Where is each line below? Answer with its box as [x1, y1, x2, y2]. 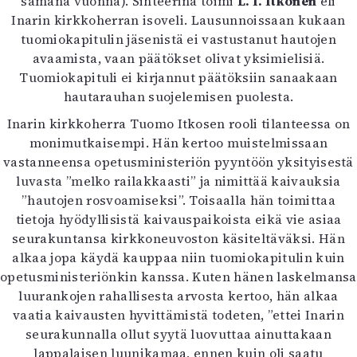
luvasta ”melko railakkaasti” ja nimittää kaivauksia [16, 172, 341, 190]
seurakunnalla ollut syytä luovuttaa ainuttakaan [25, 325, 332, 343]
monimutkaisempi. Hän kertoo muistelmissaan [29, 134, 328, 151]
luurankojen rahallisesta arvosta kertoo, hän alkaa [18, 287, 339, 304]
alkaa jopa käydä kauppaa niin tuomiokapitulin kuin [12, 249, 345, 266]
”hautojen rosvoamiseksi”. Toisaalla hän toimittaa [22, 191, 335, 209]
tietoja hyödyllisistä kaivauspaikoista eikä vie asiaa [15, 210, 342, 228]
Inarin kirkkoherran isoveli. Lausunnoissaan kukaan [11, 11, 346, 29]
